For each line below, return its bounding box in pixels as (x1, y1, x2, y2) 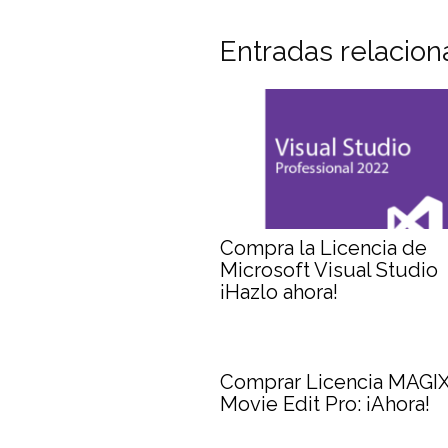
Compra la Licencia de (220, 235, 427, 260)
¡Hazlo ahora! (220, 279, 338, 304)
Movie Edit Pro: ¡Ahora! (220, 391, 430, 416)
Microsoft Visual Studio (220, 257, 438, 282)
